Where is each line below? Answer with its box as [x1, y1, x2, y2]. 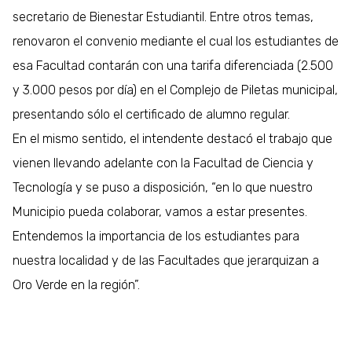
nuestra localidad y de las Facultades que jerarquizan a [13, 252, 320, 268]
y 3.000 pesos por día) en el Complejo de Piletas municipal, [13, 82, 339, 97]
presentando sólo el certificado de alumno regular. [13, 106, 291, 122]
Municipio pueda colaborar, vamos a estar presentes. [13, 203, 308, 219]
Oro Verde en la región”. [13, 277, 141, 292]
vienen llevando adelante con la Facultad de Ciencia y [13, 155, 314, 170]
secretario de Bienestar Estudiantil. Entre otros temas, [13, 9, 314, 24]
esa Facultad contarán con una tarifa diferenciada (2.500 [13, 57, 334, 73]
